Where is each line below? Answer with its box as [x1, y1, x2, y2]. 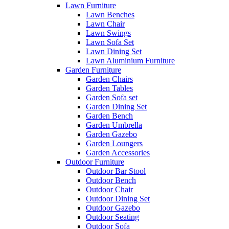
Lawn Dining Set [86, 47, 142, 56]
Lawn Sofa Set [86, 37, 134, 47]
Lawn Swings [86, 28, 131, 37]
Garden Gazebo [86, 129, 137, 139]
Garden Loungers [86, 139, 143, 148]
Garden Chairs [86, 74, 133, 83]
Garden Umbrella [86, 120, 142, 129]
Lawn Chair [86, 19, 125, 28]
